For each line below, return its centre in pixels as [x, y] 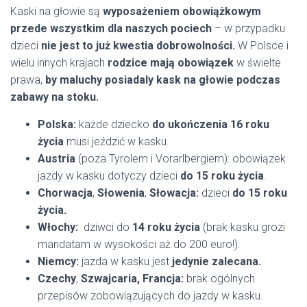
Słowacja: [174, 193]
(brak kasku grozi [243, 227]
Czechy [57, 279]
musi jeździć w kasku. [116, 142]
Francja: [164, 279]
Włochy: [58, 227]
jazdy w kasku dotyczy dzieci [109, 176]
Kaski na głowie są [57, 11]
